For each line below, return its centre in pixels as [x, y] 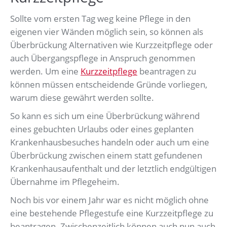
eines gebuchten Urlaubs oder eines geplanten [102, 129]
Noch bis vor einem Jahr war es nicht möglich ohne [109, 200]
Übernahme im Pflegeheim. [65, 182]
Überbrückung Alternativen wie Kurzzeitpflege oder [111, 45]
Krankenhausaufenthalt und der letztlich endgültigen [113, 169]
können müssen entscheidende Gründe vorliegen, [109, 85]
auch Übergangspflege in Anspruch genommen [103, 58]
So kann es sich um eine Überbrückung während [105, 116]
